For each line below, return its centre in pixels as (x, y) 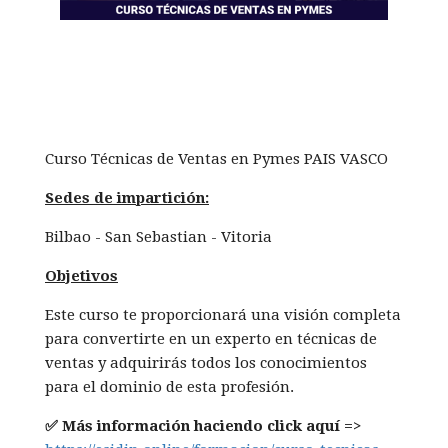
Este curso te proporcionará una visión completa (223, 315)
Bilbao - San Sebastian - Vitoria (158, 237)
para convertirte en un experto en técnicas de (211, 339)
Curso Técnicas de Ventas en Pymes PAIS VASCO (216, 159)
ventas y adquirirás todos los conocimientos (206, 363)
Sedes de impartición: (127, 198)
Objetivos (81, 276)
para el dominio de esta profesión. (169, 387)
